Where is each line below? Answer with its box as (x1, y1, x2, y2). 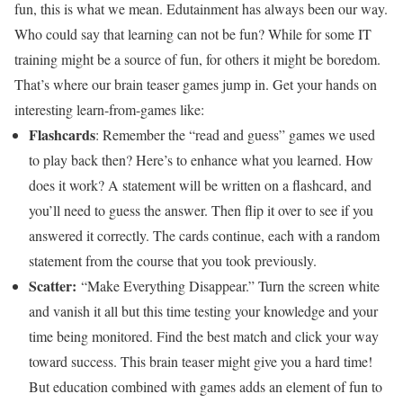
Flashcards (29, 124, 95, 146)
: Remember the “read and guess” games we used (95, 125, 375, 145)
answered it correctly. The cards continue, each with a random (29, 226, 380, 246)
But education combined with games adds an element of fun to (29, 377, 382, 397)
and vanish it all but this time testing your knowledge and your (29, 301, 378, 321)
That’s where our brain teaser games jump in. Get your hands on (14, 75, 377, 94)
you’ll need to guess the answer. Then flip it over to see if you (29, 201, 373, 220)
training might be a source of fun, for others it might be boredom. (14, 49, 381, 69)
